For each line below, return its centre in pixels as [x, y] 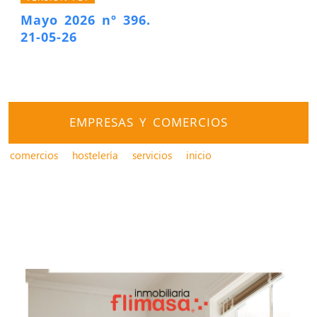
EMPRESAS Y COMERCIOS [149, 122]
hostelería [95, 155]
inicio [199, 155]
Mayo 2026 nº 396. [86, 19]
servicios [152, 155]
